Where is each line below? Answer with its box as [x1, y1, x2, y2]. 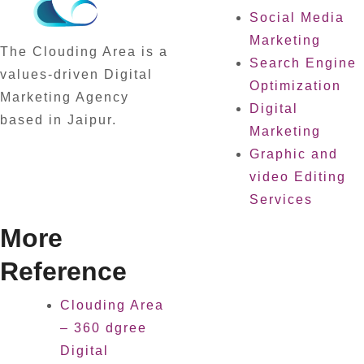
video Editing [249, 170, 346, 184]
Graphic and [249, 147, 338, 161]
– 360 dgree [60, 320, 147, 335]
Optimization [249, 79, 341, 93]
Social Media [249, 11, 344, 24]
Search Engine [249, 56, 357, 70]
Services [249, 193, 313, 206]
